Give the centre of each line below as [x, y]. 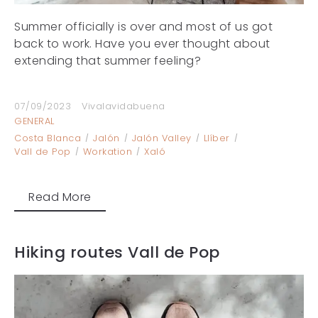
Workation [107, 151]
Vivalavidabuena [124, 106]
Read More [60, 197]
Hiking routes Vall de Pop [117, 252]
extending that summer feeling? [108, 60]
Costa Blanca [48, 138]
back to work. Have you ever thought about [142, 43]
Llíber [216, 138]
